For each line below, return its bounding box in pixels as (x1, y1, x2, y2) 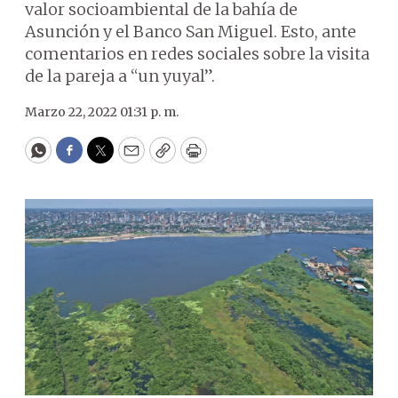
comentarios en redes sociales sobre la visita (25, 44, 370, 64)
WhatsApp (36, 147, 121, 169)
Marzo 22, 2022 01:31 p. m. (25, 104, 179, 120)
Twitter (99, 147, 159, 169)
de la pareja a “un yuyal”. (25, 66, 215, 86)
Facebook (68, 147, 143, 169)
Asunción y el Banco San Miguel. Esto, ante (25, 21, 356, 42)
